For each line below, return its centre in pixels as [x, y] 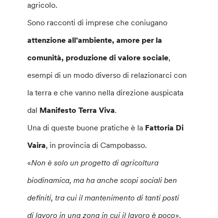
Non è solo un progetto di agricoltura [95, 163]
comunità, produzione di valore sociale [98, 57]
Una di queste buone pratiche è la [86, 127]
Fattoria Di [164, 127]
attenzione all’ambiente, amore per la [95, 40]
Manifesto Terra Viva [77, 110]
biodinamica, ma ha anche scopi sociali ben [102, 180]
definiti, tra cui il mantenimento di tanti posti [103, 198]
